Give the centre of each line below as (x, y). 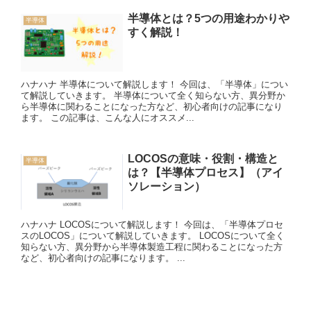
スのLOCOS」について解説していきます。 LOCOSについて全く (153, 235)
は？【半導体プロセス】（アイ (205, 172)
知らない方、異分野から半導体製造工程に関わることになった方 (152, 246)
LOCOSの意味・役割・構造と (203, 158)
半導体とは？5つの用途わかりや (208, 18)
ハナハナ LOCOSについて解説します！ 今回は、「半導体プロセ (152, 224)
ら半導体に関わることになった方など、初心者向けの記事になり (152, 106)
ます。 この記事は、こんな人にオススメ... (108, 117)
